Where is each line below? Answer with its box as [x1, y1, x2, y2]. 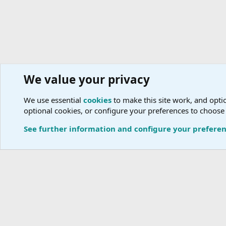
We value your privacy [24, 72, 150, 87]
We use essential [24, 95, 83, 105]
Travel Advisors [24, 86, 73, 95]
